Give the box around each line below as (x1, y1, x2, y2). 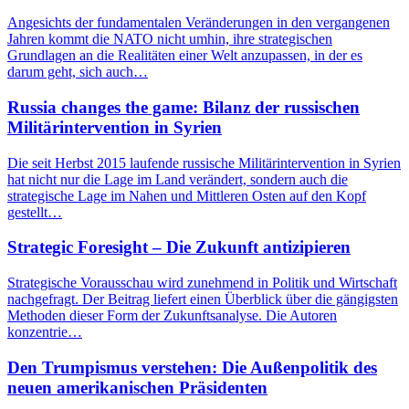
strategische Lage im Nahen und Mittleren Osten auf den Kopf (7, 187, 366, 204)
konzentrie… (7, 324, 82, 341)
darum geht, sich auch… (7, 64, 148, 80)
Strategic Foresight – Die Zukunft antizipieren (7, 237, 351, 257)
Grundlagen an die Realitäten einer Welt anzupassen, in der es (7, 47, 362, 64)
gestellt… (7, 204, 62, 220)
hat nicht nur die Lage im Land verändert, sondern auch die (7, 171, 348, 187)
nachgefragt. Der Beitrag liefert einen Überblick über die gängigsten (7, 291, 398, 308)
